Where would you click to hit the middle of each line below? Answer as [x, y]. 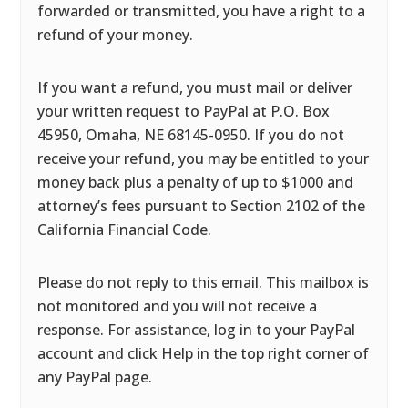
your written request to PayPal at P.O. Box [184, 111]
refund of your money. [116, 35]
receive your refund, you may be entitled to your [204, 158]
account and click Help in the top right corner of [204, 353]
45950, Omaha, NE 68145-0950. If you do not [191, 135]
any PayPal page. [95, 377]
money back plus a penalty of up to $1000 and [196, 182]
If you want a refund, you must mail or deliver [195, 87]
